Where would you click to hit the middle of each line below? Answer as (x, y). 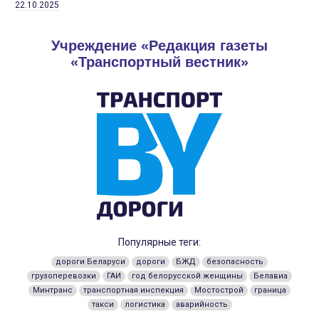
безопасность (235, 261)
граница (270, 290)
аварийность (202, 304)
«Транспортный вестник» (159, 62)
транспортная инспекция (134, 290)
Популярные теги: (159, 242)
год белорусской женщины (187, 276)
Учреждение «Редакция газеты (159, 45)
